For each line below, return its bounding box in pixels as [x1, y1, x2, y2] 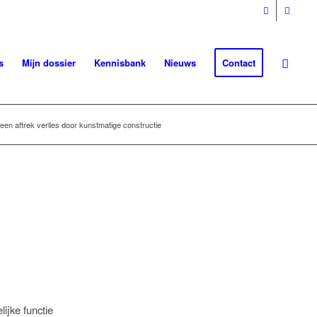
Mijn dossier [22, 56, 76, 69]
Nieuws [164, 56, 197, 69]
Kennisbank [94, 56, 146, 69]
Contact [222, 56, 256, 69]
